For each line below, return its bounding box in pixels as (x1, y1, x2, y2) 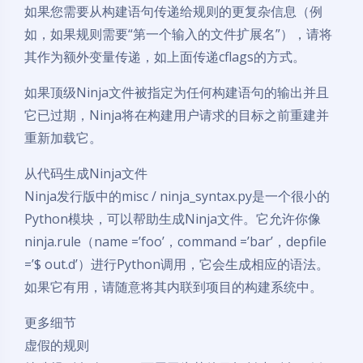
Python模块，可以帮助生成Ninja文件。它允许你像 (24, 210, 321, 228)
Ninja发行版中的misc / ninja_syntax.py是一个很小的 (24, 187, 330, 205)
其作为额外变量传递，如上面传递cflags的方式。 (24, 48, 305, 66)
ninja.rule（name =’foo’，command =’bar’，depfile (24, 233, 327, 250)
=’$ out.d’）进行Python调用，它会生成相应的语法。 (24, 255, 329, 273)
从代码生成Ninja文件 (24, 164, 147, 182)
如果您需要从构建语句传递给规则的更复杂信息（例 (24, 2, 322, 20)
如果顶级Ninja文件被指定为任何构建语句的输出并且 (24, 83, 329, 101)
